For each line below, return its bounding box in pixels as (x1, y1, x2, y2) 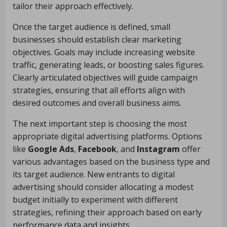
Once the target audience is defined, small (13, 21, 170, 32)
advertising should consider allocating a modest (13, 181, 194, 193)
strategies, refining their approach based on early (13, 207, 202, 218)
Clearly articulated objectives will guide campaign (13, 72, 198, 83)
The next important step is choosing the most (13, 118, 187, 129)
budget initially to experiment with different (13, 194, 178, 205)
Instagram (137, 143, 180, 155)
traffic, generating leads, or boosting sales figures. (13, 59, 204, 70)
